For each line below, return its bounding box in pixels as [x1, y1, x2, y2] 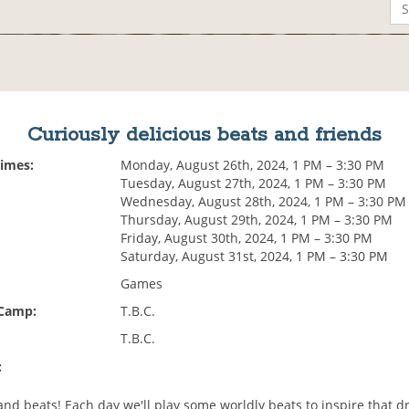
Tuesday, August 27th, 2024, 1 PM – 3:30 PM [121, 174, 387, 193]
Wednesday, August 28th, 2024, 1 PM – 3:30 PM [121, 193, 407, 211]
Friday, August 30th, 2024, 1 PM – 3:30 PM [121, 229, 373, 247]
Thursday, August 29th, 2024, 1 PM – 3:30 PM [121, 211, 393, 229]
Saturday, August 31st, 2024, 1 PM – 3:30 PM [121, 247, 389, 266]
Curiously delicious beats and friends [26, 122, 382, 149]
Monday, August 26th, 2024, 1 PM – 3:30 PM [121, 156, 385, 174]
